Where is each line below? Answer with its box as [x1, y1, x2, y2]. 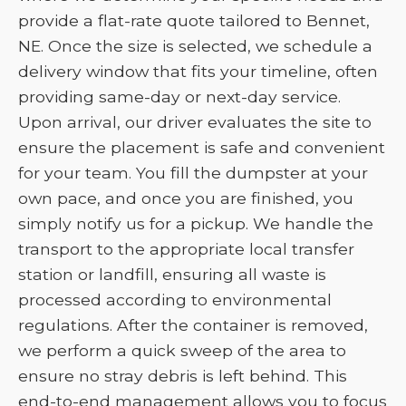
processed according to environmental [18, 290, 332, 309]
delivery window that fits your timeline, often [18, 62, 378, 81]
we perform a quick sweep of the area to [18, 341, 346, 360]
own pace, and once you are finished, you [18, 188, 353, 208]
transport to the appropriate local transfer [18, 239, 354, 258]
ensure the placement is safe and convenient [18, 138, 385, 157]
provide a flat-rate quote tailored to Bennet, [18, 11, 370, 30]
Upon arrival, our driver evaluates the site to [18, 112, 372, 131]
